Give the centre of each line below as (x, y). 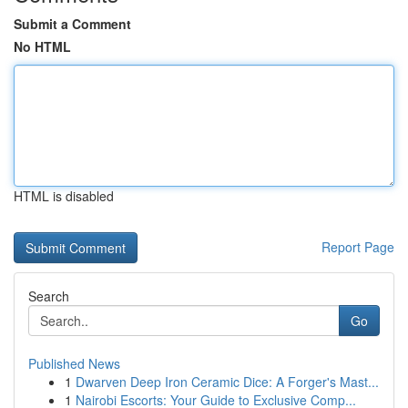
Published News (74, 363)
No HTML (42, 46)
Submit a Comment (72, 24)
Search (49, 296)
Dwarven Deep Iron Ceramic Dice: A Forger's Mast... (227, 382)
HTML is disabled (64, 196)
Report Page (358, 247)
